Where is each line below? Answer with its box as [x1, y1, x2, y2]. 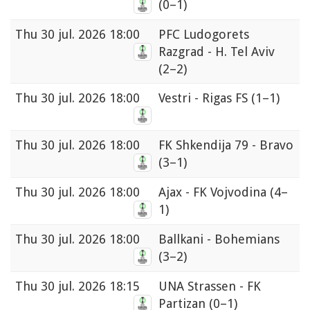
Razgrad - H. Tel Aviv [158, 44, 275, 60]
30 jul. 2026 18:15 [41, 279, 140, 294]
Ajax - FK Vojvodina [158, 185, 270, 200]
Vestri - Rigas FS [158, 91, 251, 106]
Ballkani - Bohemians [158, 232, 280, 247]
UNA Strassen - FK [158, 279, 261, 294]
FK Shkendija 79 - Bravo [158, 138, 293, 153]
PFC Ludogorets [158, 27, 249, 42]
